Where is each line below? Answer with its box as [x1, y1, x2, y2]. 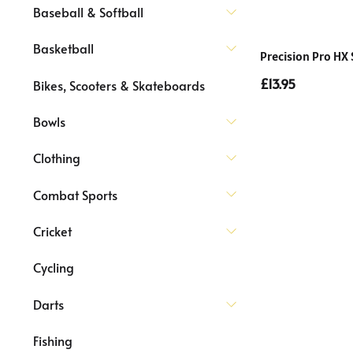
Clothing [33, 149, 80, 167]
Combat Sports [33, 185, 117, 203]
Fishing [33, 332, 72, 350]
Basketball [33, 39, 94, 58]
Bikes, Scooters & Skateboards [33, 76, 205, 94]
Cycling [33, 258, 74, 277]
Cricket [33, 222, 72, 240]
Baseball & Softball [33, 2, 143, 20]
